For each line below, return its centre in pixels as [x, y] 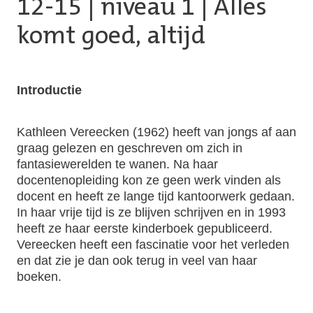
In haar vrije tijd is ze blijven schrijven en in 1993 [151, 212]
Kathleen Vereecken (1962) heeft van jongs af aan [156, 131]
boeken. [41, 276]
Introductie [49, 89]
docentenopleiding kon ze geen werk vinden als [149, 180]
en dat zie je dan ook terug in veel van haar [137, 260]
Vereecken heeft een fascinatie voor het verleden [153, 244]
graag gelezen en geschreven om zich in [130, 147]
